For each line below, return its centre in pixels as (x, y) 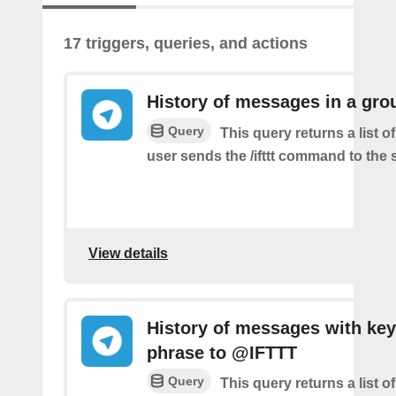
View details (128, 254)
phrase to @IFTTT (222, 352)
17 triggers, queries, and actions (186, 43)
